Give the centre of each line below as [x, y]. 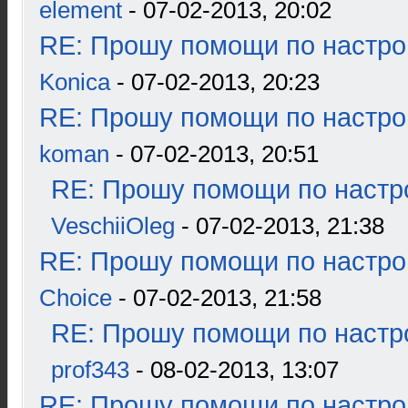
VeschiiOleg [113, 226]
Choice [76, 298]
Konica [75, 82]
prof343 [90, 370]
